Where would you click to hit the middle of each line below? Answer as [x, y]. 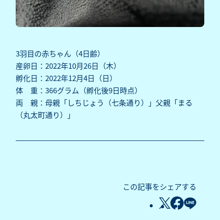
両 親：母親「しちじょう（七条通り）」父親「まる [104, 103]
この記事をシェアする [160, 187]
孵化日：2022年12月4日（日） [66, 78]
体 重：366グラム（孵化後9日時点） [79, 90]
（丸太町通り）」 [45, 115]
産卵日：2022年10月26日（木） [68, 66]
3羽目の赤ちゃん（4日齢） [60, 54]
